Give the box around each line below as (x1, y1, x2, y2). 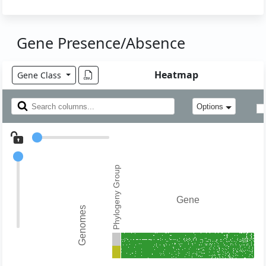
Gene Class (17, 69, 64, 81)
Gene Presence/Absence (17, 32, 185, 53)
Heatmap (154, 68, 198, 81)
